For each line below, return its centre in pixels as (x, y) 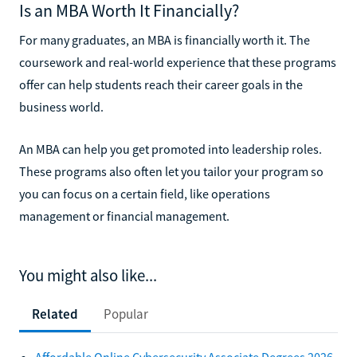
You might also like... (88, 275)
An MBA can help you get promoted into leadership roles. (171, 149)
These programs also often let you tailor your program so (171, 171)
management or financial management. (124, 216)
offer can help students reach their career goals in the (161, 84)
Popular (126, 314)
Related (55, 314)
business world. (61, 106)
